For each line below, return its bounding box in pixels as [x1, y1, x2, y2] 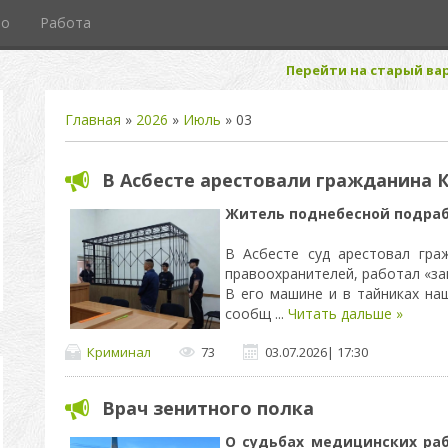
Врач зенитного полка [101, 396, 314, 420]
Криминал [86, 342, 151, 361]
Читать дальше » [287, 304, 403, 323]
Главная [64, 110, 121, 129]
